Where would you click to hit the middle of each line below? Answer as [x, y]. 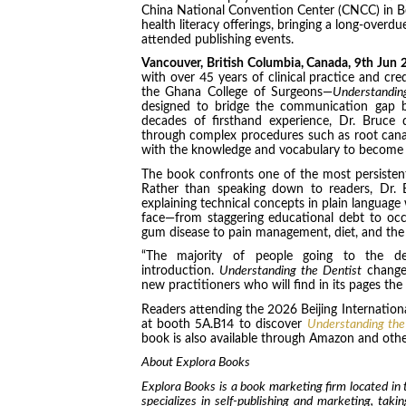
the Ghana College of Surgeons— [237, 93]
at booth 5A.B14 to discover [224, 324]
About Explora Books [197, 363]
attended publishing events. [217, 39]
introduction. [180, 271]
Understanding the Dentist [290, 271]
